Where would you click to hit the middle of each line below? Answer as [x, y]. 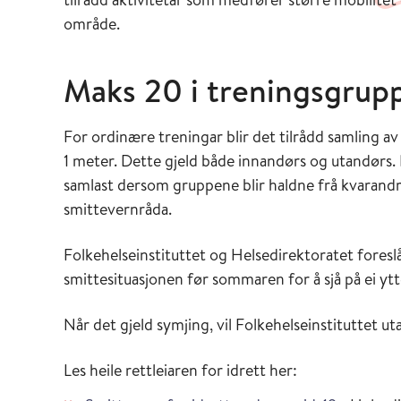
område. [92, 24]
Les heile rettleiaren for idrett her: [180, 370]
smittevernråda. [118, 209]
